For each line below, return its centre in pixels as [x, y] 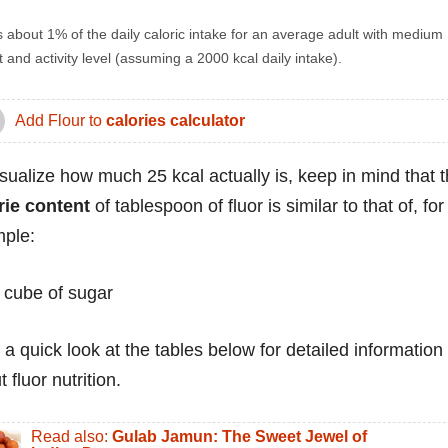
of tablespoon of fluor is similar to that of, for [267, 205]
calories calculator [175, 121]
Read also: [71, 436]
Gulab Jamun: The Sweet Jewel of [239, 436]
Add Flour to [60, 121]
